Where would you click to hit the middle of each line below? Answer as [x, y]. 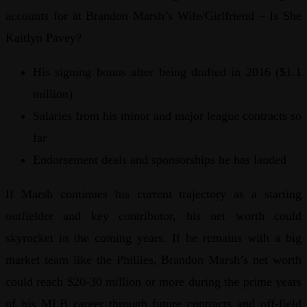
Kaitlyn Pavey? [44, 37]
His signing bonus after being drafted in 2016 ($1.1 [167, 72]
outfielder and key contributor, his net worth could [153, 216]
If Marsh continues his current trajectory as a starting [153, 194]
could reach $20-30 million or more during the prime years [153, 281]
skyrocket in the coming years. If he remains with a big [153, 237]
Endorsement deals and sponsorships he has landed [160, 159]
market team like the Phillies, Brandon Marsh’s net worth [153, 259]
